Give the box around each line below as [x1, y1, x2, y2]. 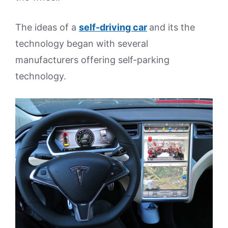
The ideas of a [15, 22, 79, 33]
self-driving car [79, 22, 147, 33]
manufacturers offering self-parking [15, 54, 169, 65]
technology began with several [15, 38, 148, 49]
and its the [149, 22, 195, 33]
